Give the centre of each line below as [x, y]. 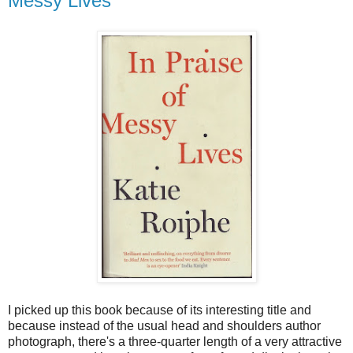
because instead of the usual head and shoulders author [164, 326]
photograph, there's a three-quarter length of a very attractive [175, 342]
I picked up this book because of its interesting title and [160, 310]
